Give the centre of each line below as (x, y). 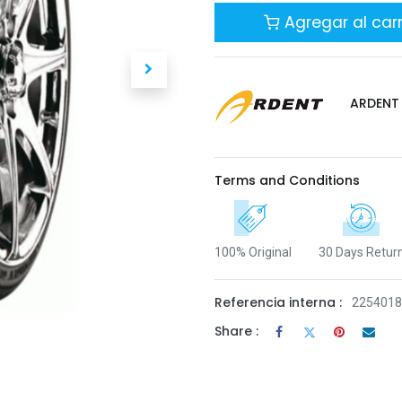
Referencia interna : (278, 302)
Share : (236, 332)
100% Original (253, 252)
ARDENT (375, 103)
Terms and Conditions (287, 180)
